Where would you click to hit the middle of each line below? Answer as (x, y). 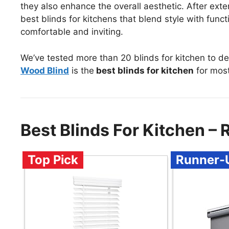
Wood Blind (45, 70)
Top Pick (53, 159)
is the (82, 70)
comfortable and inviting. (72, 32)
